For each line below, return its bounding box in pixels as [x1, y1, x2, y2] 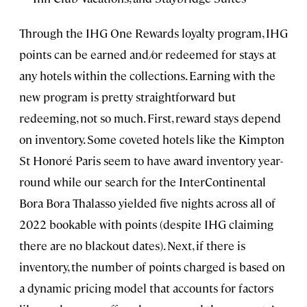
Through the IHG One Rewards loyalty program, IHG [19, 25, 288, 41]
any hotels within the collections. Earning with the [19, 68, 275, 84]
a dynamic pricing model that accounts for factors [19, 280, 273, 296]
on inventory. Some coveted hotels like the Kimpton [19, 132, 284, 147]
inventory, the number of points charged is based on [19, 259, 285, 275]
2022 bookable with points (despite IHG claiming [19, 217, 273, 232]
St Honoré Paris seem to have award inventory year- [19, 153, 283, 169]
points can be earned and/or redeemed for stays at [19, 47, 276, 62]
